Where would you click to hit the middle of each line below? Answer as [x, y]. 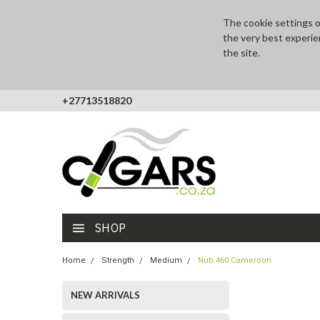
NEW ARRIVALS [105, 295]
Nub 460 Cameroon [235, 260]
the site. [241, 52]
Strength [118, 260]
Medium [166, 260]
